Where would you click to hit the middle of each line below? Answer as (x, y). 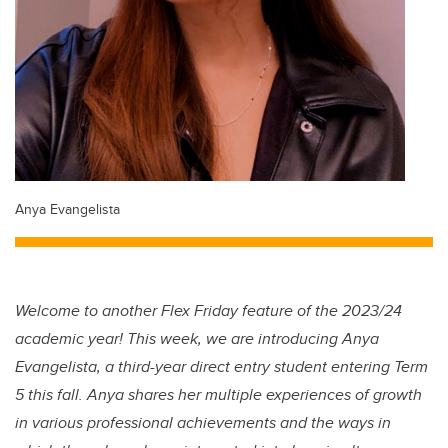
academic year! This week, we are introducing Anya (197, 339)
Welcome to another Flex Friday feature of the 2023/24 (208, 311)
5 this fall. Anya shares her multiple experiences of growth (218, 395)
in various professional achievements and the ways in (203, 423)
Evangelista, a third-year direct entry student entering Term (221, 367)
